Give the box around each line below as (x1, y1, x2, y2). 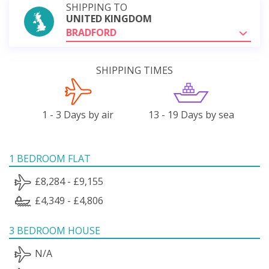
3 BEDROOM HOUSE (9, 223, 100, 237)
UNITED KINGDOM (66, 11, 152, 25)
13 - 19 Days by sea (148, 107, 234, 121)
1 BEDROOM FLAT (9, 151, 91, 165)
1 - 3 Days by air (42, 107, 114, 121)
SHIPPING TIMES (96, 63, 173, 77)
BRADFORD (66, 25, 116, 39)
